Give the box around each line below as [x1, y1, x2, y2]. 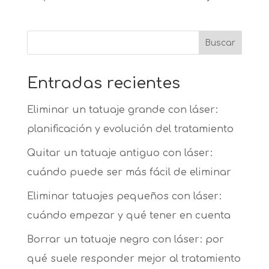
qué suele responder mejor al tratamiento [26, 253, 241, 264]
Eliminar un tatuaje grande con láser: [26, 104, 218, 115]
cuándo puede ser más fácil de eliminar [26, 167, 231, 178]
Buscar [205, 38, 236, 47]
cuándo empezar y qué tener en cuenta [26, 210, 231, 221]
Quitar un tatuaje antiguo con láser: [26, 148, 213, 159]
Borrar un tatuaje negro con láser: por [26, 234, 224, 245]
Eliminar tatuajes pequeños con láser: [26, 191, 222, 202]
